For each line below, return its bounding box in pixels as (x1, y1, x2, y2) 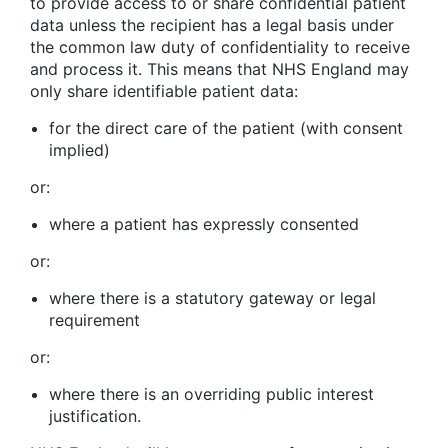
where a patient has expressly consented (49, 213, 359, 234)
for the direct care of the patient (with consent (49, 117, 403, 138)
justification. (49, 405, 141, 426)
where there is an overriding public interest (49, 383, 374, 404)
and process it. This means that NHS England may (30, 58, 409, 79)
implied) (49, 139, 110, 160)
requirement (49, 309, 140, 330)
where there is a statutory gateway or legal (49, 287, 376, 308)
